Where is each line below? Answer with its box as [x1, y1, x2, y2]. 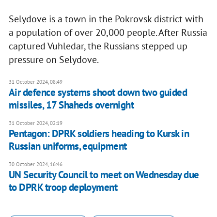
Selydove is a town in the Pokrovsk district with [8, 12, 203, 25]
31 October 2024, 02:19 [8, 119, 62, 126]
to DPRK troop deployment [8, 180, 118, 194]
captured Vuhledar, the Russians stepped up [8, 39, 187, 52]
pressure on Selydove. [8, 53, 100, 66]
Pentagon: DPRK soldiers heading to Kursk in [8, 126, 189, 140]
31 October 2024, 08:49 [8, 78, 62, 85]
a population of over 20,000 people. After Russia [8, 26, 207, 39]
